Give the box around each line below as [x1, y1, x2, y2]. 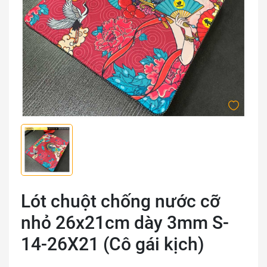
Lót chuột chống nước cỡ [21, 190, 220, 212]
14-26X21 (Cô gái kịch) [21, 233, 204, 254]
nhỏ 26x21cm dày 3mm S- [21, 212, 229, 233]
